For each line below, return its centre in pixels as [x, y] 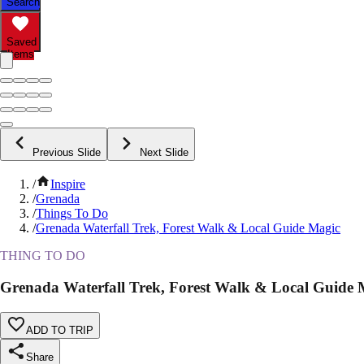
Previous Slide [67, 153]
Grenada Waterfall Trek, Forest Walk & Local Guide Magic [188, 228]
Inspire [68, 184]
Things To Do [72, 214]
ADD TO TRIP [60, 330]
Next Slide [164, 153]
